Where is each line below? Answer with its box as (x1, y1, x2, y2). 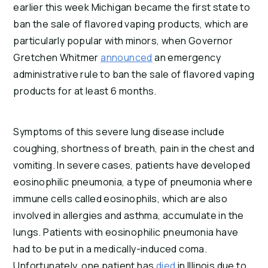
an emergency (152, 51, 221, 65)
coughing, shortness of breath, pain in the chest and (13, 142, 255, 156)
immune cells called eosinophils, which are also (13, 192, 228, 206)
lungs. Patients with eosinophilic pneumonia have (13, 226, 239, 239)
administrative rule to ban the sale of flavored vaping (13, 68, 254, 81)
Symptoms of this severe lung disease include (13, 125, 224, 139)
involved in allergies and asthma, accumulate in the (13, 209, 244, 223)
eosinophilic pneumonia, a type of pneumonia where (13, 175, 252, 189)
